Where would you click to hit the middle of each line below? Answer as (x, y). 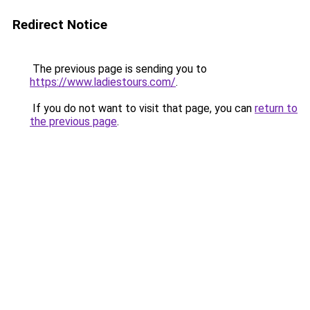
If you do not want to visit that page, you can (142, 108)
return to (276, 108)
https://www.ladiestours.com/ (103, 82)
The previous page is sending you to (118, 69)
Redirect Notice (60, 25)
